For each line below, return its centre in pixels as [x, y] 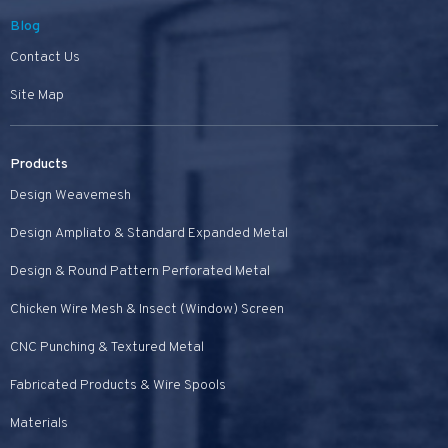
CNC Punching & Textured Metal [107, 347]
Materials [39, 423]
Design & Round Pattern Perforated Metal [140, 271]
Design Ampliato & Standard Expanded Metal [149, 233]
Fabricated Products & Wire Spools [118, 385]
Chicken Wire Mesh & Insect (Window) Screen [147, 309]
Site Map [37, 95]
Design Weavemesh [70, 195]
